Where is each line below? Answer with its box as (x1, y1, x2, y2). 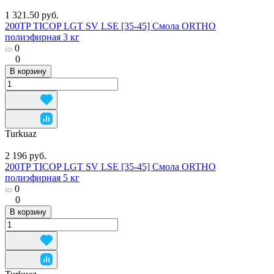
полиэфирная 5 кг (5, 172, 80, 183)
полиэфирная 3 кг (5, 31, 80, 42)
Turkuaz (5, 128, 37, 139)
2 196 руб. (5, 150, 46, 161)
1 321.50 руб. (5, 9, 59, 20)
